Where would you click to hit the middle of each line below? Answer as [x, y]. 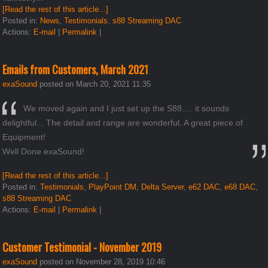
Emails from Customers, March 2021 [76, 69]
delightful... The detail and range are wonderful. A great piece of [123, 122]
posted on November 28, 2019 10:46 [101, 261]
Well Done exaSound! [44, 151]
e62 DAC [204, 187]
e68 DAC [240, 187]
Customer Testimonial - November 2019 [82, 247]
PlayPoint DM [113, 187]
